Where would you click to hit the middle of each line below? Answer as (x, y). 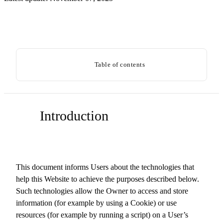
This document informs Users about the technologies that (105, 167)
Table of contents (120, 64)
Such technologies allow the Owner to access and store (102, 191)
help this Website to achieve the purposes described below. (108, 179)
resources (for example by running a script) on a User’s (102, 215)
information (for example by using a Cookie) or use (96, 203)
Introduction (74, 116)
